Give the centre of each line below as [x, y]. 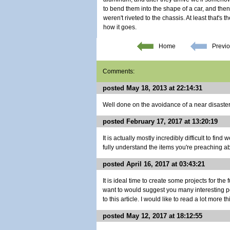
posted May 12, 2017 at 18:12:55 [152, 216]
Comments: [119, 71]
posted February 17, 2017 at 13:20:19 [160, 121]
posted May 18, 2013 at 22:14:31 [152, 88]
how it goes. [120, 27]
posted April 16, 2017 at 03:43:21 [154, 164]
